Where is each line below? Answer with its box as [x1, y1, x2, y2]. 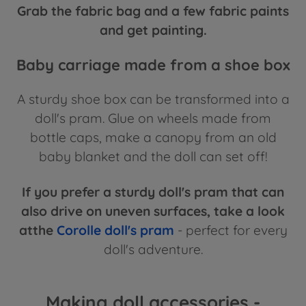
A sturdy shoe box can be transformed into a [16, 90, 290, 107]
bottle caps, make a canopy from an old [29, 128, 277, 145]
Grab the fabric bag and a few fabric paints [17, 3, 289, 20]
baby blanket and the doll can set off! [38, 148, 268, 165]
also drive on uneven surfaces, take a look [21, 202, 285, 219]
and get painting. [99, 22, 207, 39]
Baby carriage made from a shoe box [16, 55, 290, 75]
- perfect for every [173, 221, 288, 238]
